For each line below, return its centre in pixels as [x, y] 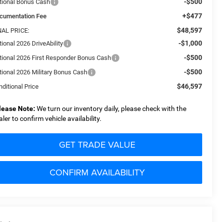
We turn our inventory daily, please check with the [111, 108]
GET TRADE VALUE [97, 144]
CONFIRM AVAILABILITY [97, 172]
